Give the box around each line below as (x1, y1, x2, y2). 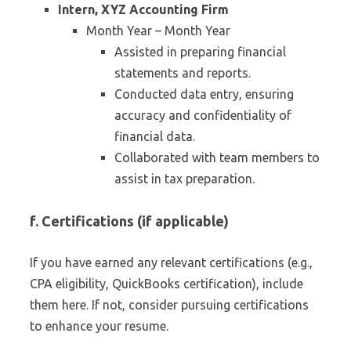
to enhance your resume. (30, 319, 168, 333)
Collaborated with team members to (114, 150, 320, 165)
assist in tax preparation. (114, 172, 255, 186)
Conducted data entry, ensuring (114, 87, 294, 101)
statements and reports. (114, 66, 251, 80)
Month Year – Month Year (86, 24, 230, 38)
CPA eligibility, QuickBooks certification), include (30, 277, 303, 291)
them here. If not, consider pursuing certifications (30, 298, 309, 312)
